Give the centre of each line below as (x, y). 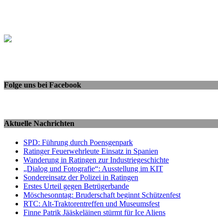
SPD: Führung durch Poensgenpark (78, 142)
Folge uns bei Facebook (43, 85)
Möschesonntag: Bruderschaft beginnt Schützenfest (102, 195)
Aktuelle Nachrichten (39, 123)
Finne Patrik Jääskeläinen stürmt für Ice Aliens (94, 212)
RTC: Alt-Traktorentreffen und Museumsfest (91, 203)
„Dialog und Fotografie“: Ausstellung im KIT (93, 168)
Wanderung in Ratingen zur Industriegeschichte (96, 160)
